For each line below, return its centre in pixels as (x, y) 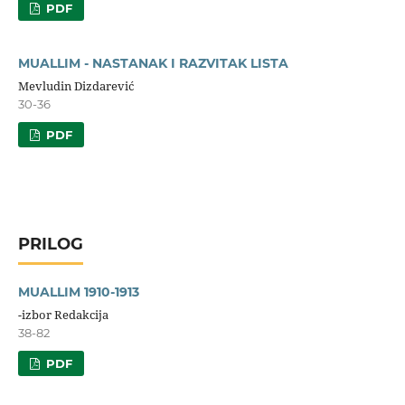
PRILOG (50, 244)
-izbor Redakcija (63, 314)
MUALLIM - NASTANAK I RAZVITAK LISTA (153, 63)
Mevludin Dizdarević (75, 85)
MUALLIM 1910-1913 (78, 292)
